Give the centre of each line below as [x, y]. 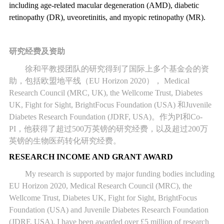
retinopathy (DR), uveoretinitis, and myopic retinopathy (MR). [107, 17]
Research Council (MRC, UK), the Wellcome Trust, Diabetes [105, 92]
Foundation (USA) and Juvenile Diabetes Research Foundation [108, 210]
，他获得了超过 [44, 128]
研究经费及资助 [37, 51]
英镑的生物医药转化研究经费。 [65, 140]
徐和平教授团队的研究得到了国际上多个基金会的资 [117, 68]
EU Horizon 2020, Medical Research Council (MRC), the [100, 186]
